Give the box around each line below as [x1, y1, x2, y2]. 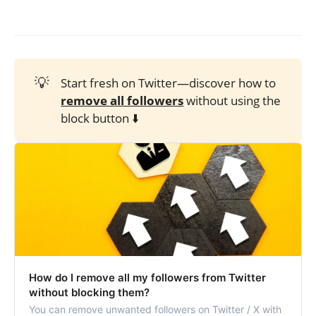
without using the [183, 92, 281, 109]
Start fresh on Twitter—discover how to [61, 75, 276, 92]
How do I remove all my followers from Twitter [29, 270, 266, 284]
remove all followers [61, 92, 184, 109]
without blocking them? [29, 285, 150, 299]
